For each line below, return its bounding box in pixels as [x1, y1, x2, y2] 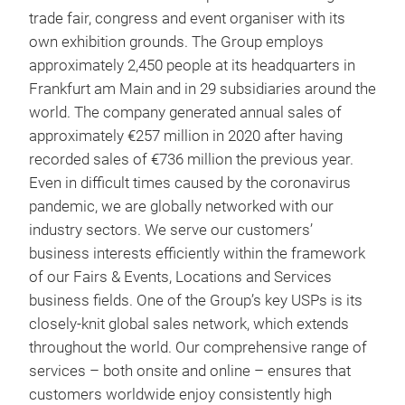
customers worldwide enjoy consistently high [29, 386, 332, 403]
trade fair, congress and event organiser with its [29, 10, 345, 27]
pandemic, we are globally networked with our [29, 198, 334, 215]
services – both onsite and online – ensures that [29, 363, 351, 380]
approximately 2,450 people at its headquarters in [29, 57, 355, 74]
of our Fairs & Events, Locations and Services [29, 268, 332, 286]
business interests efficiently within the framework [29, 245, 365, 262]
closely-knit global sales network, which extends [29, 316, 349, 333]
